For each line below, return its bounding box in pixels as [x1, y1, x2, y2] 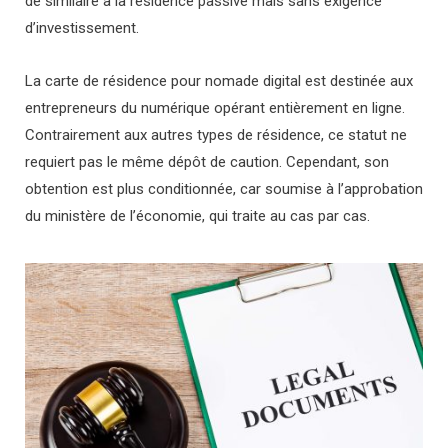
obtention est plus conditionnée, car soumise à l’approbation [25, 179, 423, 198]
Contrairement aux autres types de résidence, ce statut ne [25, 125, 407, 144]
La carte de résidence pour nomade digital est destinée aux [25, 71, 413, 90]
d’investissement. [25, 18, 139, 37]
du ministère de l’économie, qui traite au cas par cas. [25, 206, 370, 225]
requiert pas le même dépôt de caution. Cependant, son [25, 152, 389, 171]
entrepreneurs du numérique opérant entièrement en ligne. [25, 98, 405, 117]
